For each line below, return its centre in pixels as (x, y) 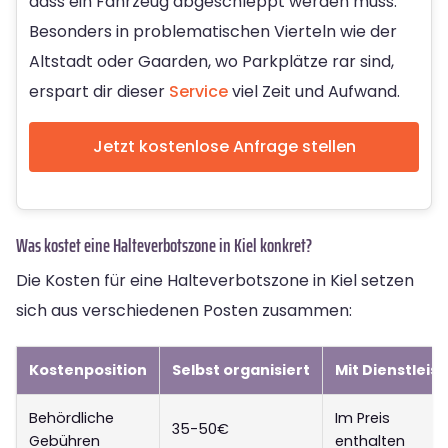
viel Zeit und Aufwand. (314, 91)
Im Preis (362, 417)
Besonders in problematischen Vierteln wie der (213, 31)
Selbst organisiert (241, 369)
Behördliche (71, 417)
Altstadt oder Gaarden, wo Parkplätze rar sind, (211, 61)
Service (198, 91)
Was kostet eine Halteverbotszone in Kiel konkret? (164, 244)
